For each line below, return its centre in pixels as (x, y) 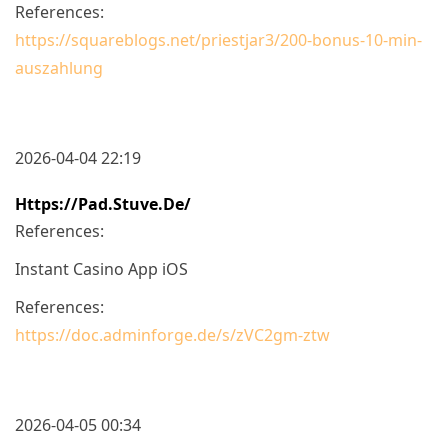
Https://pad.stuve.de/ (103, 203)
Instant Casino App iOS (101, 268)
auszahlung (59, 67)
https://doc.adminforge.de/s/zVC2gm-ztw (172, 334)
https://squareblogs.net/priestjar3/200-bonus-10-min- (218, 39)
